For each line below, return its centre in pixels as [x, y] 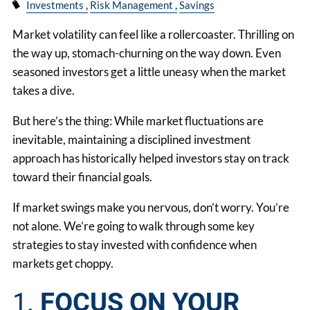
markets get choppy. [63, 264]
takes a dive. [44, 91]
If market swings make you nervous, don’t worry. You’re [151, 208]
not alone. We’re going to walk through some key [134, 226]
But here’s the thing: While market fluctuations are [138, 121]
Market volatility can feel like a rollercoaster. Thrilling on [154, 35]
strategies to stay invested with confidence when [135, 245]
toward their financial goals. [83, 177]
